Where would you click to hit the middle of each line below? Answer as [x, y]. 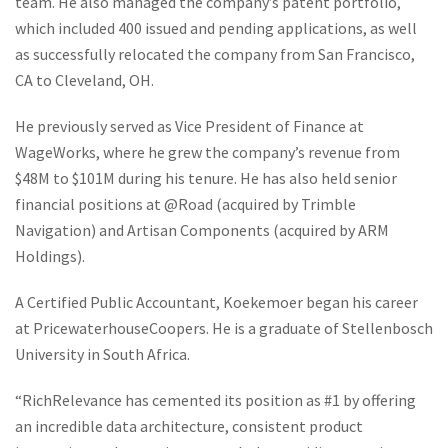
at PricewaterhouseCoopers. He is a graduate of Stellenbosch [224, 328]
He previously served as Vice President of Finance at [189, 126]
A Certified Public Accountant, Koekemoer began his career [216, 302]
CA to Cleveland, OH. [84, 80]
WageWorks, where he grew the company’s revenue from [207, 152]
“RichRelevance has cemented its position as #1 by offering [215, 400]
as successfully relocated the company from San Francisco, [215, 54]
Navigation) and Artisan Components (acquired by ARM [202, 230]
